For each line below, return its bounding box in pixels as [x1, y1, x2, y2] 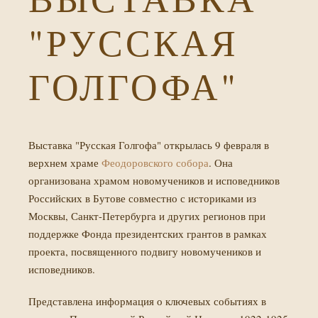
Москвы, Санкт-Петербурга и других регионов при [28, 209, 265, 223]
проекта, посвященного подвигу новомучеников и [28, 244, 261, 258]
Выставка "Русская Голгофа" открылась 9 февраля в [28, 138, 269, 152]
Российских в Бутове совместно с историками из [28, 191, 256, 205]
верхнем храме [28, 155, 102, 170]
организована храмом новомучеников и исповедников [28, 173, 280, 187]
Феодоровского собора [102, 155, 209, 170]
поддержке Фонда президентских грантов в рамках [28, 226, 267, 241]
